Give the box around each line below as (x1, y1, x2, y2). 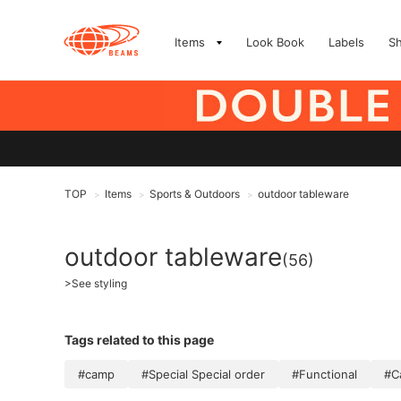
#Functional (292, 367, 357, 381)
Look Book (246, 35, 304, 49)
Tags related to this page (64, 332, 214, 347)
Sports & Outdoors (149, 187, 240, 200)
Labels (328, 35, 364, 49)
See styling (72, 277, 127, 290)
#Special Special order (141, 367, 265, 381)
